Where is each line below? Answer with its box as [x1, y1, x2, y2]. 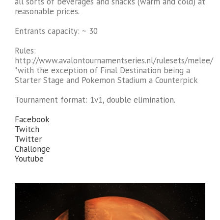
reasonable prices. [15, 6, 80, 17]
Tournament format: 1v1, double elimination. [15, 94, 175, 105]
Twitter [15, 134, 42, 144]
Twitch [15, 124, 39, 135]
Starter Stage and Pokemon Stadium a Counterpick [15, 75, 198, 85]
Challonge [15, 143, 50, 154]
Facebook [15, 114, 50, 125]
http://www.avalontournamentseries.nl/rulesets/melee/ [15, 55, 213, 66]
